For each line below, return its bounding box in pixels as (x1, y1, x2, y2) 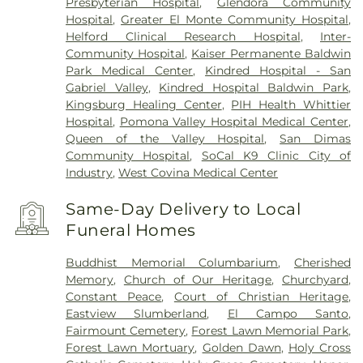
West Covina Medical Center (118, 165, 279, 181)
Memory (66, 271, 114, 287)
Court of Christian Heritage (173, 288, 349, 304)
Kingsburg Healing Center (66, 97, 222, 113)
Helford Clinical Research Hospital (66, 29, 301, 45)
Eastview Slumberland (66, 305, 207, 321)
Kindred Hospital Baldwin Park (159, 80, 349, 96)
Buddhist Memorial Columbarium (66, 254, 279, 270)
